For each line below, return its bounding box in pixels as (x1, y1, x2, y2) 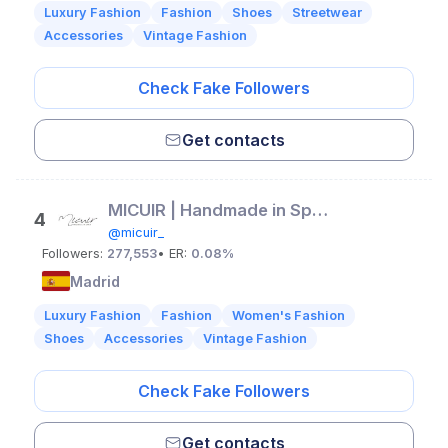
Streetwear (292, 5, 362, 20)
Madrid (70, 272, 120, 290)
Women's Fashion (232, 308, 345, 323)
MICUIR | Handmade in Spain (312, 200, 328, 220)
